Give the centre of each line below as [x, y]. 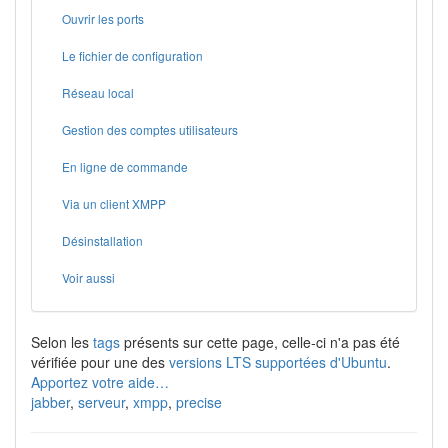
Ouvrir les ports [103, 18]
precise [199, 402]
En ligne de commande [125, 166]
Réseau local [98, 92]
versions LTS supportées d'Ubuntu [278, 362]
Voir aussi [88, 277]
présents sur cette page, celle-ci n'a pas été [260, 342]
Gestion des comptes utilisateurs [150, 129]
